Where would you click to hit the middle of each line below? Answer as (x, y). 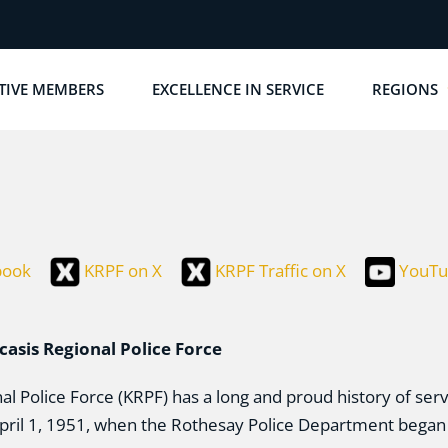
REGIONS (405, 88)
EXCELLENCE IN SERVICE (238, 88)
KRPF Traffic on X (280, 270)
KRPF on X (122, 270)
